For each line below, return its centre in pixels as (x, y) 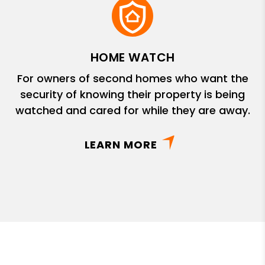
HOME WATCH (132, 57)
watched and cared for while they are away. (132, 110)
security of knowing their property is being (132, 94)
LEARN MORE (121, 144)
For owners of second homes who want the (132, 78)
